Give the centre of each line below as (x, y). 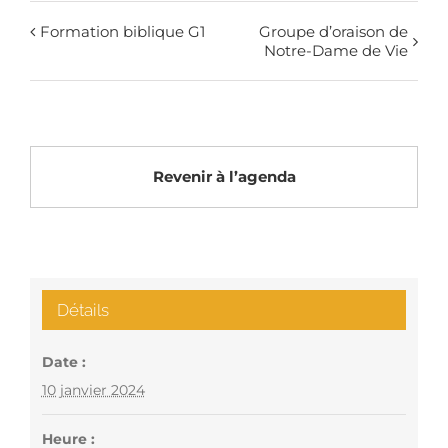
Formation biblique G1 (122, 31)
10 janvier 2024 (93, 389)
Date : (63, 361)
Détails (82, 309)
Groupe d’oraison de (333, 31)
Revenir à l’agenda (224, 176)
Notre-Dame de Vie (336, 50)
